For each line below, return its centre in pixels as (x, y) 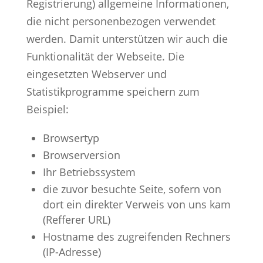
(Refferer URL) (76, 219)
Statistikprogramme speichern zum (113, 91)
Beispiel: (47, 109)
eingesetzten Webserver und (96, 74)
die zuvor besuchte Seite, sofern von (132, 189)
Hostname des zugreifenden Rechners (136, 236)
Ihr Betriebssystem (89, 172)
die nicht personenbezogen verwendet (121, 21)
